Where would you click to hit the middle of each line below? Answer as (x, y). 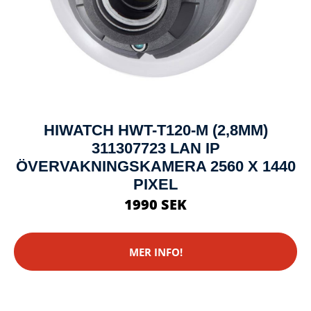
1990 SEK (155, 205)
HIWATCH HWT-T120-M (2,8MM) (155, 131)
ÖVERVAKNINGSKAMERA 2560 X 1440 (155, 167)
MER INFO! (155, 252)
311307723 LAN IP (155, 149)
